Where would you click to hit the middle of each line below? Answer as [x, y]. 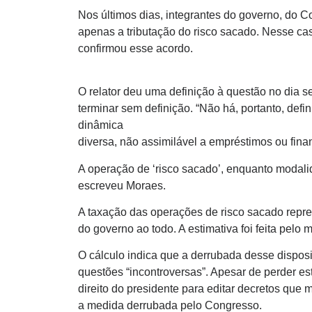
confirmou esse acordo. [135, 48]
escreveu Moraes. [122, 185]
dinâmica [101, 125]
